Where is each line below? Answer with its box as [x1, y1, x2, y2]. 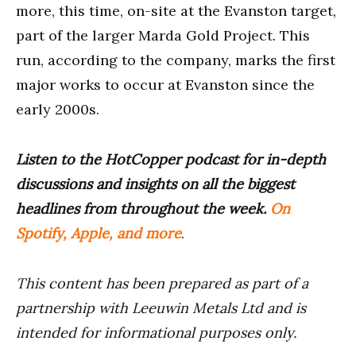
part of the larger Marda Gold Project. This [16, 25, 310, 44]
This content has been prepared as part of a [16, 273, 308, 292]
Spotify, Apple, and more [16, 223, 181, 242]
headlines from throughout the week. [16, 199, 270, 218]
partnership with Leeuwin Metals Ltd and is [16, 298, 306, 317]
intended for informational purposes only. [16, 323, 296, 342]
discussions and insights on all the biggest [16, 174, 295, 193]
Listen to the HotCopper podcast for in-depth [16, 149, 326, 168]
